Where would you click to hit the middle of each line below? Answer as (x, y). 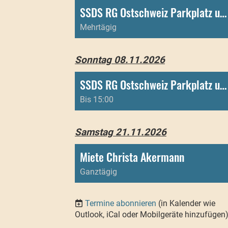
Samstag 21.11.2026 (121, 132)
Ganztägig (98, 172)
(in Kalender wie (187, 204)
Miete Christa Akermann (132, 157)
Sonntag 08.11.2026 (120, 60)
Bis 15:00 (97, 100)
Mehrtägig (98, 27)
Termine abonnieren (121, 204)
